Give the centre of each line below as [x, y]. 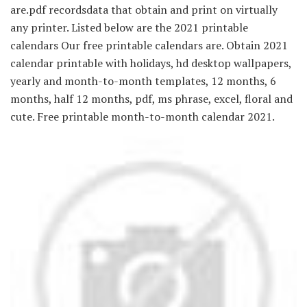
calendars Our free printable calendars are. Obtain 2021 [149, 46]
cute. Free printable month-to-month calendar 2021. [143, 117]
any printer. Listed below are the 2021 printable [129, 28]
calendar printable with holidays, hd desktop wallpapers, [151, 63]
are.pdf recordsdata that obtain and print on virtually [144, 10]
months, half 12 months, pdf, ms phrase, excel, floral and [151, 99]
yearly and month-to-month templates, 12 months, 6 [143, 81]
